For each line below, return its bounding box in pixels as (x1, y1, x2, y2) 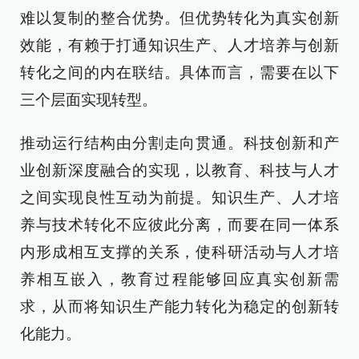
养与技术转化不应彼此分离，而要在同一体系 (20, 216, 339, 233)
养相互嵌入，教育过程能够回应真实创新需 (20, 271, 339, 288)
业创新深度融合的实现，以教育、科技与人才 (20, 162, 339, 179)
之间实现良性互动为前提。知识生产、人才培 (20, 189, 339, 206)
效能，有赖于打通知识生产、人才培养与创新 (20, 37, 339, 54)
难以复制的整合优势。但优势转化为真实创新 (20, 10, 339, 26)
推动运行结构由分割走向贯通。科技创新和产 (20, 135, 339, 151)
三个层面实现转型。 (20, 91, 157, 108)
